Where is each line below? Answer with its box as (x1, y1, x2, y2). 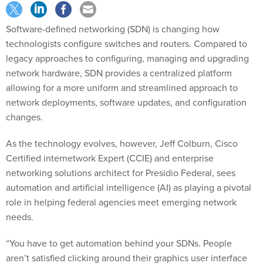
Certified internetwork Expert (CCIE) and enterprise (6, 151, 214, 166)
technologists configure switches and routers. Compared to (6, 37, 247, 51)
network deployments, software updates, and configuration (6, 96, 247, 110)
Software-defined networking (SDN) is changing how (6, 22, 220, 36)
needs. (6, 210, 33, 224)
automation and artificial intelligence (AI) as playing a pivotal (6, 181, 251, 195)
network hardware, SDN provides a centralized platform (6, 66, 232, 80)
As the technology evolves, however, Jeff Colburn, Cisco (6, 137, 238, 151)
